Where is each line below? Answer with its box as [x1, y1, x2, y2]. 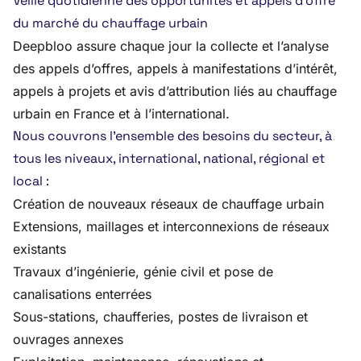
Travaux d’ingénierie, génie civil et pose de [13, 263, 273, 280]
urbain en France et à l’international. [13, 106, 230, 122]
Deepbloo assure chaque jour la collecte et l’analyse [13, 38, 329, 54]
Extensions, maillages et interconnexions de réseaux [13, 218, 330, 234]
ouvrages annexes [13, 331, 123, 347]
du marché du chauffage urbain [13, 15, 208, 31]
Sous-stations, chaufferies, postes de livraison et [13, 309, 308, 325]
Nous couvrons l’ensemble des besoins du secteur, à [13, 127, 332, 144]
